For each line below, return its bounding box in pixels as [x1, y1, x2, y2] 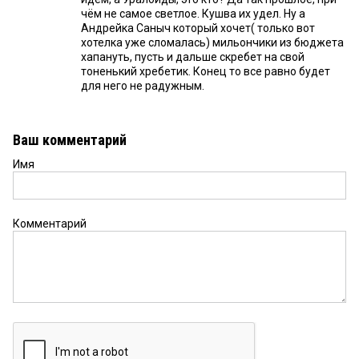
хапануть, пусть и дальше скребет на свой [81, 50, 305, 64]
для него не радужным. [81, 79, 204, 93]
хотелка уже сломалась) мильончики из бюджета [81, 36, 344, 50]
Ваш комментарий [13, 131, 127, 149]
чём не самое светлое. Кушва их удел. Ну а [81, 7, 305, 21]
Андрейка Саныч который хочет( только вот [81, 22, 315, 35]
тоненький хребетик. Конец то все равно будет [81, 65, 330, 79]
